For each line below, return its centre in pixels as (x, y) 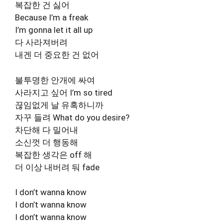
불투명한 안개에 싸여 (55, 80)
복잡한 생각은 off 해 (54, 155)
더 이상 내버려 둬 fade (57, 167)
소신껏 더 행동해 (47, 142)
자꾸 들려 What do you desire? (72, 117)
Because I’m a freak (52, 17)
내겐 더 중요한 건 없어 (57, 55)
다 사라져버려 (41, 42)
